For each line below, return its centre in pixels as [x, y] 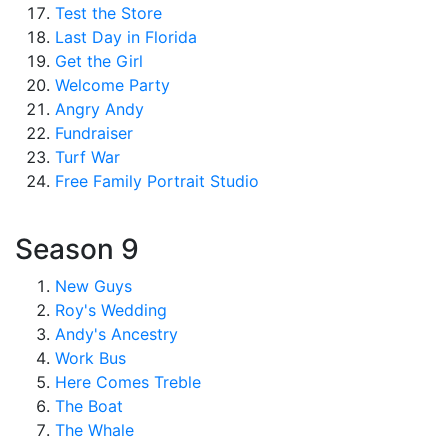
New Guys [93, 286]
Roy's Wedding [111, 310]
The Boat [89, 406]
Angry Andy [99, 109]
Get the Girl [99, 61]
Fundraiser [94, 133]
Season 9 [77, 249]
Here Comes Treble [128, 382]
